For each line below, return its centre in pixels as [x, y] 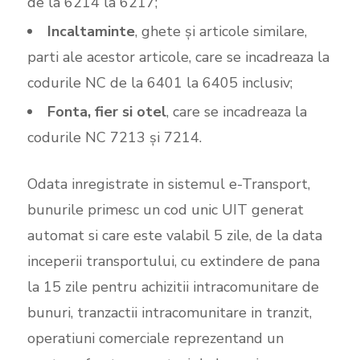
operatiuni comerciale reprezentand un [155, 338]
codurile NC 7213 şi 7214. [114, 137]
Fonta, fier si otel [106, 111]
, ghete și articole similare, [221, 31]
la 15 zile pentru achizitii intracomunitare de [173, 286]
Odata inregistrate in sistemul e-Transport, [168, 184]
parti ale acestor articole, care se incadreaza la [178, 57]
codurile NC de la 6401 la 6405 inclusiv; [160, 82]
